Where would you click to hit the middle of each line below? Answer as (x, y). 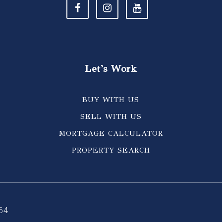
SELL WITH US (111, 116)
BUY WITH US (111, 100)
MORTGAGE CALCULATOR (111, 133)
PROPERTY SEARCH (111, 150)
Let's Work (111, 69)
